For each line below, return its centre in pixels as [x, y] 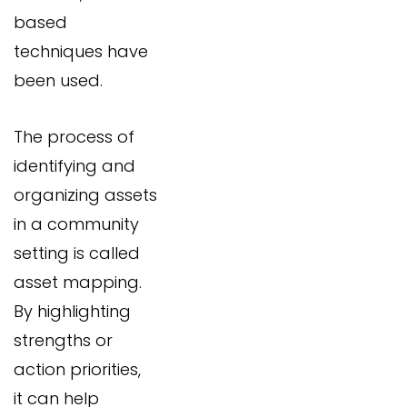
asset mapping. [78, 283]
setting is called [77, 253]
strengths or [63, 341]
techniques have [81, 52]
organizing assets [85, 195]
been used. [58, 81]
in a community [76, 224]
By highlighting [72, 312]
